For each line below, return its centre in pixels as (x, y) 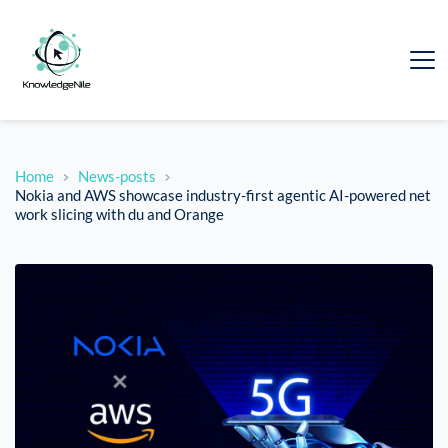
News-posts (116, 176)
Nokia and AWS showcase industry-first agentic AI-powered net (223, 195)
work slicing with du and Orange (119, 214)
